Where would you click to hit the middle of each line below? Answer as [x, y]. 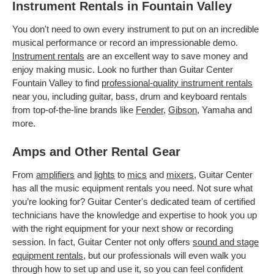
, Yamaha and [224, 110]
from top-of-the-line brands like [74, 110]
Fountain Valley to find [57, 83]
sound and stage [226, 242]
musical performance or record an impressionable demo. [125, 43]
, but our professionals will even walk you [165, 255]
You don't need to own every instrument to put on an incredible [135, 29]
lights [105, 175]
